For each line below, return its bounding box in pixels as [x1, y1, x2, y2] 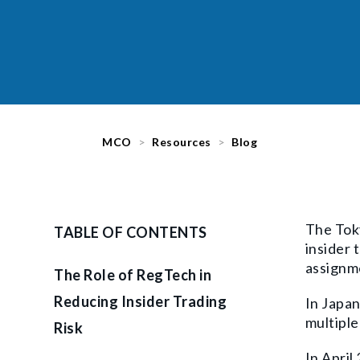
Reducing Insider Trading [54, 292, 227, 310]
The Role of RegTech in [54, 265, 211, 284]
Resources [152, 134, 211, 149]
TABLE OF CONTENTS [54, 223, 207, 241]
